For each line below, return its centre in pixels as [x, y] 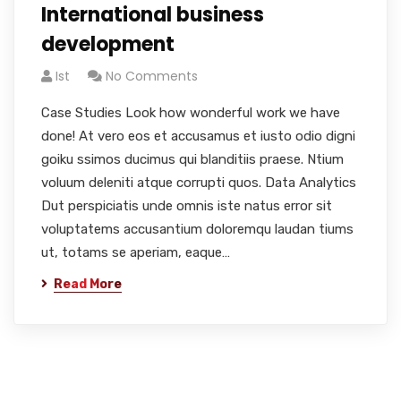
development [108, 44]
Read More [88, 284]
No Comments [152, 76]
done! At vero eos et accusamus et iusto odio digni [198, 136]
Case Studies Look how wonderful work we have [191, 113]
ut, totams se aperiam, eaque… [136, 252]
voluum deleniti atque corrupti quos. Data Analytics [199, 183]
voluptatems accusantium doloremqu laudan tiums [197, 229]
